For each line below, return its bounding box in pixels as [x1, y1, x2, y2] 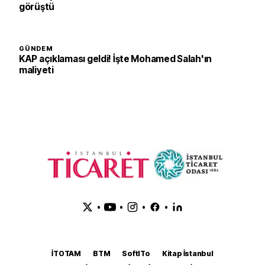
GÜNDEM [19, 44, 53, 53]
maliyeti [19, 64, 54, 76]
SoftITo [122, 248, 150, 258]
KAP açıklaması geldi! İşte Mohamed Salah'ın [19, 53, 212, 64]
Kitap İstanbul [161, 248, 214, 258]
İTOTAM [51, 248, 81, 258]
